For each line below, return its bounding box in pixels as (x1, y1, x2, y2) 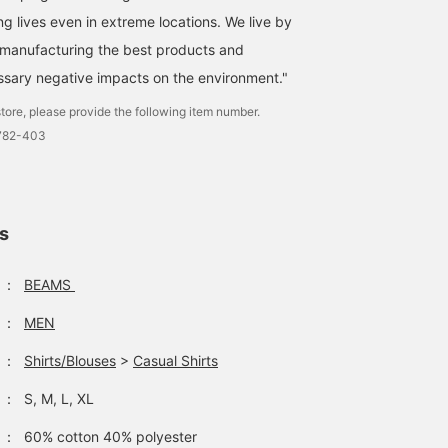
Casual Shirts (133, 352, 218, 369)
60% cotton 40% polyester (24, 428, 197, 445)
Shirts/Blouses (24, 352, 116, 369)
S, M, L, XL (24, 390, 94, 407)
